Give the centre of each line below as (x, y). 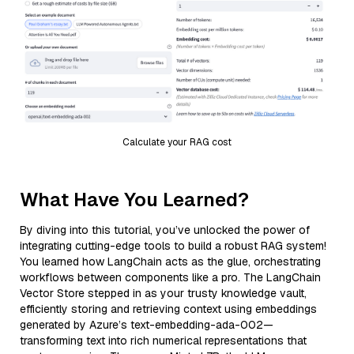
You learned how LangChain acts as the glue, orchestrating (170, 261)
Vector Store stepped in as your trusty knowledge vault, (163, 293)
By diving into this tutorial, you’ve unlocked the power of (165, 230)
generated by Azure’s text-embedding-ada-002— (147, 324)
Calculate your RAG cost (177, 142)
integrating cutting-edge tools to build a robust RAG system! (173, 245)
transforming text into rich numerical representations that (163, 340)
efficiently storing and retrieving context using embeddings (168, 309)
